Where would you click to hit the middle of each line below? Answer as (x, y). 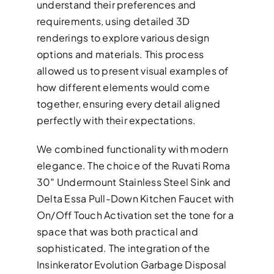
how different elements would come (123, 87)
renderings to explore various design (123, 38)
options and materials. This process (120, 54)
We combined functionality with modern (132, 149)
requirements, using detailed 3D (113, 21)
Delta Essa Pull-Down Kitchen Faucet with (135, 199)
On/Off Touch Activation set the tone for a (135, 215)
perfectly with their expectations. (117, 120)
